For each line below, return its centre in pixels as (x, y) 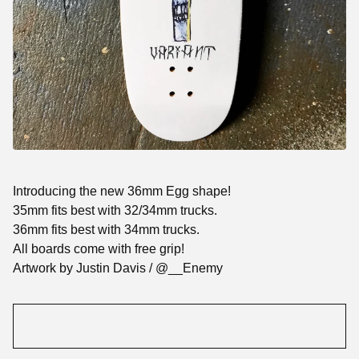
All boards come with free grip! (99, 249)
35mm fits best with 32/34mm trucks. (115, 211)
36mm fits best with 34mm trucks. (106, 230)
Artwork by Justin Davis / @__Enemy (118, 268)
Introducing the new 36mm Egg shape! (122, 192)
